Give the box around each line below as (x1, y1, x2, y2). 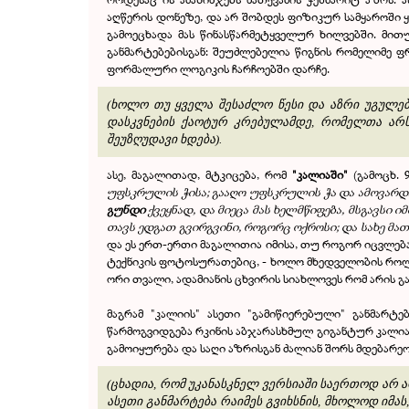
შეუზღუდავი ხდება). (107, 132, 222, 146)
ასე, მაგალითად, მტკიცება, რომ (107, 166, 292, 183)
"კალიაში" (291, 166, 348, 183)
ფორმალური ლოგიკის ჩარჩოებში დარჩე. (107, 60, 330, 77)
